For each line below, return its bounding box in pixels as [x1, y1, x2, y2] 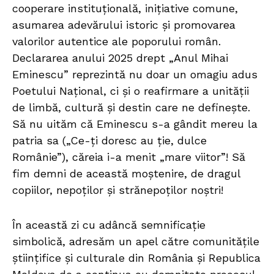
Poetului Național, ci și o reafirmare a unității [12, 84, 249, 98]
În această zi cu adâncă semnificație [12, 218, 206, 232]
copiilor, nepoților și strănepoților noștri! [12, 183, 223, 197]
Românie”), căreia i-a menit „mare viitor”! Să [12, 150, 245, 164]
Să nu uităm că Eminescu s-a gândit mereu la [12, 117, 257, 131]
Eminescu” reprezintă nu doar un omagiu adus [12, 68, 257, 81]
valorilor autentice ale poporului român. [12, 35, 221, 48]
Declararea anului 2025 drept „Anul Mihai [12, 51, 228, 65]
